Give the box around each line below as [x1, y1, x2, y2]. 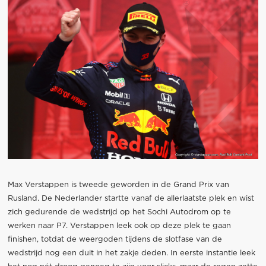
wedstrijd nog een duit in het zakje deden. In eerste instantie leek [7, 249, 255, 258]
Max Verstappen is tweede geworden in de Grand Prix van [7, 181, 229, 189]
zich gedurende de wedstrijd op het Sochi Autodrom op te [7, 208, 231, 217]
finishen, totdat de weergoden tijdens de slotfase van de [7, 236, 222, 244]
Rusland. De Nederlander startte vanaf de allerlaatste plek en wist [7, 195, 254, 203]
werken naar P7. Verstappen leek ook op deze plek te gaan [7, 222, 231, 230]
